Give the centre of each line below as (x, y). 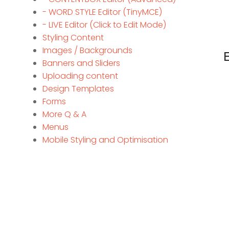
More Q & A (64, 114)
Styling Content (73, 38)
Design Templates (78, 89)
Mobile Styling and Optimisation (105, 140)
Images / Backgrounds (87, 51)
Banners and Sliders (81, 63)
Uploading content (80, 76)
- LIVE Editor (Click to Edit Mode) (104, 25)
